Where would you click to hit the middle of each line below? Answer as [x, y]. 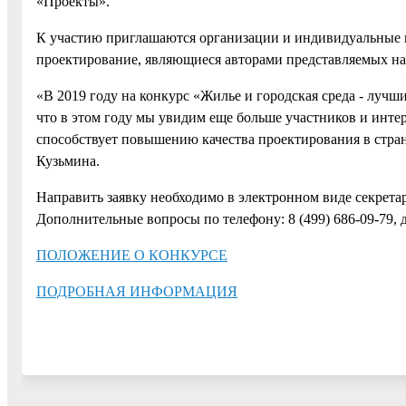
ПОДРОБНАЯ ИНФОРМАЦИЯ [137, 291]
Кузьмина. [68, 160]
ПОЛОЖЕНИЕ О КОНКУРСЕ [132, 255]
